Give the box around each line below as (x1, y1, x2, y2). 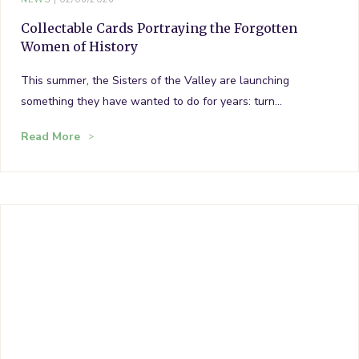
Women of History (21, 38, 138, 54)
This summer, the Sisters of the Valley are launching (21, 72, 289, 88)
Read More (21, 128, 80, 144)
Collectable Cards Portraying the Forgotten (21, 19, 297, 36)
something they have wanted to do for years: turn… (21, 93, 282, 109)
